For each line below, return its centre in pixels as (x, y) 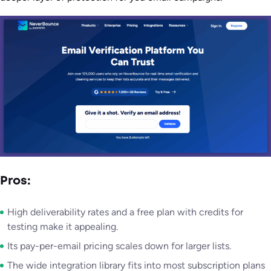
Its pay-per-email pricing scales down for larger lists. (119, 246)
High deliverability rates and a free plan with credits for (125, 212)
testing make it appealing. (63, 227)
